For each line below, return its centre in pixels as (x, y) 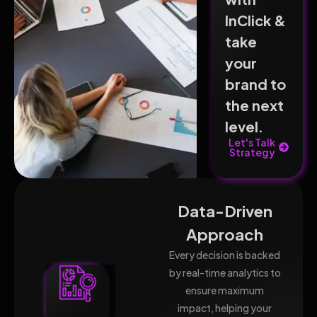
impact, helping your (225, 308)
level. (244, 126)
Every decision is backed (225, 255)
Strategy (252, 152)
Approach (225, 234)
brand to (256, 84)
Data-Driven (225, 211)
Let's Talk (252, 142)
